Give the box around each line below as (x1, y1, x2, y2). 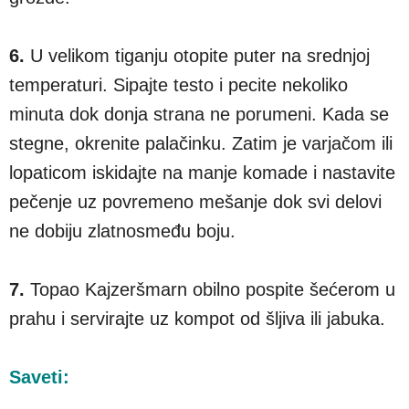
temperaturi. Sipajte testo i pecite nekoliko (9, 75, 348, 96)
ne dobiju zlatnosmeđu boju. (9, 221, 236, 242)
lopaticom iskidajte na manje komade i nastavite (9, 163, 395, 184)
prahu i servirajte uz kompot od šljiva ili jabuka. (9, 309, 385, 330)
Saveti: (9, 367, 69, 388)
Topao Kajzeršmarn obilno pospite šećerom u (30, 279, 395, 300)
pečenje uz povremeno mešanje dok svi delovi (9, 192, 382, 213)
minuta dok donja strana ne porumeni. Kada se (9, 104, 389, 125)
